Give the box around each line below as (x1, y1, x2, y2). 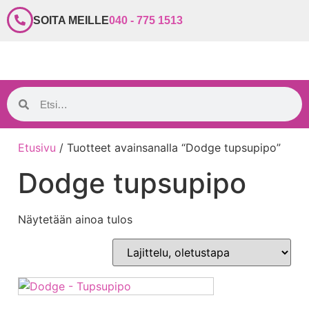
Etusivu (18, 141, 56, 154)
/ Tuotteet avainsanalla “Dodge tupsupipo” (56, 141, 281, 154)
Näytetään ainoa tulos (18, 212, 132, 226)
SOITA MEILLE (33, 14, 109, 26)
